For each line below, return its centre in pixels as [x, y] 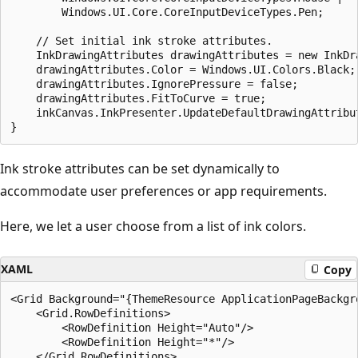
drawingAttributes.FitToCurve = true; [138, 99]
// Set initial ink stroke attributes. [141, 41]
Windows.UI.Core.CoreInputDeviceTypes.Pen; [167, 12]
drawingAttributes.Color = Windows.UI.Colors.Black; [183, 70]
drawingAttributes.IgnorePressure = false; [154, 84]
